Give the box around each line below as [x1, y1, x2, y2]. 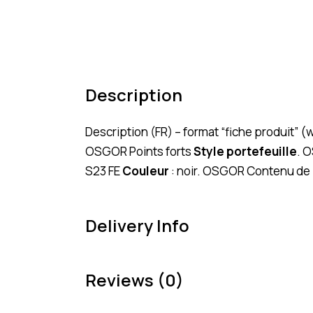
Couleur [122, 162, 169, 179]
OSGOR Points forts [85, 143, 194, 159]
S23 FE [85, 162, 122, 179]
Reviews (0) [85, 268, 184, 291]
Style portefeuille [194, 143, 297, 159]
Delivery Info [85, 213, 189, 237]
